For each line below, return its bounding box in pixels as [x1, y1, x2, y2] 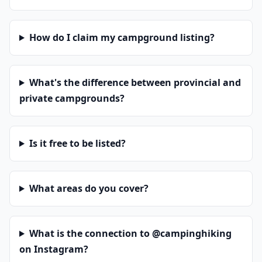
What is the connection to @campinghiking [29, 227, 232, 240]
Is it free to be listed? [29, 137, 126, 150]
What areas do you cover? [29, 182, 149, 195]
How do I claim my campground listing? [29, 31, 215, 44]
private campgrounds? [19, 92, 125, 105]
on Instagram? [19, 243, 88, 256]
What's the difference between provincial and [29, 76, 241, 89]
